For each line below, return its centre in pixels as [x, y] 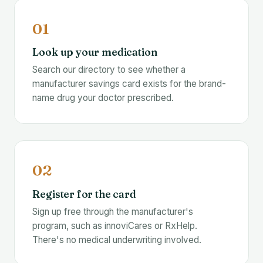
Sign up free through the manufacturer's [113, 211]
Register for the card [84, 194]
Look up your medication [95, 52]
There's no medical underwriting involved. [117, 240]
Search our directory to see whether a [109, 70]
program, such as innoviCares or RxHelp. [115, 225]
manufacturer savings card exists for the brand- [129, 84]
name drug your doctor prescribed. [103, 98]
